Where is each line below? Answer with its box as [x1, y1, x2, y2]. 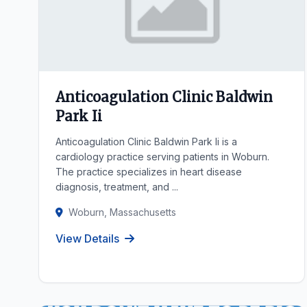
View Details [56, 232, 119, 245]
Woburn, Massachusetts [69, 206, 176, 218]
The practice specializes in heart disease [56, 166, 242, 177]
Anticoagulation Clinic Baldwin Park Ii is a [56, 136, 237, 147]
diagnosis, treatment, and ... [56, 181, 178, 193]
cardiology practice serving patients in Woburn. [56, 151, 269, 162]
